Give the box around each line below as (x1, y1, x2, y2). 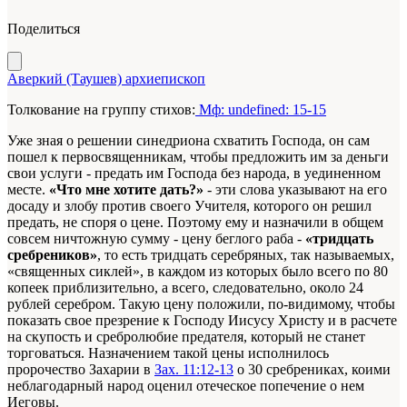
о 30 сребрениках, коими (233, 362, 391, 378)
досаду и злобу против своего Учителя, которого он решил (7, 198, 372, 214)
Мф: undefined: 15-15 (195, 102, 326, 118)
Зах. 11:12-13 (154, 362, 233, 378)
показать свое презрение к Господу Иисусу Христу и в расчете (7, 313, 397, 329)
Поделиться (7, 21, 80, 37)
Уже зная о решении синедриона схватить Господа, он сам (7, 133, 370, 149)
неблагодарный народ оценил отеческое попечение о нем (7, 378, 364, 394)
